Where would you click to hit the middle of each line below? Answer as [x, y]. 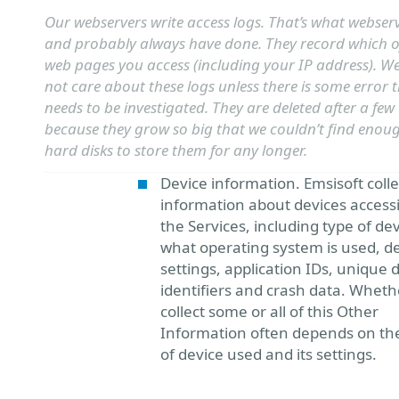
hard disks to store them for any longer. [176, 150]
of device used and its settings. [269, 354]
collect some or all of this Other [269, 311]
